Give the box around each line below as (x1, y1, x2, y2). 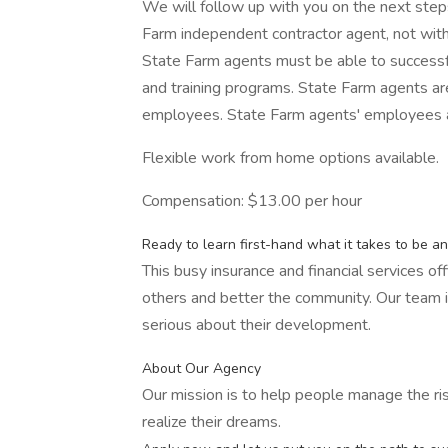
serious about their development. (142, 314, 371, 336)
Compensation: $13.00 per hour (142, 190, 362, 212)
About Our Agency (142, 359, 261, 378)
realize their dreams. (142, 411, 281, 433)
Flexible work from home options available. (142, 147, 439, 169)
